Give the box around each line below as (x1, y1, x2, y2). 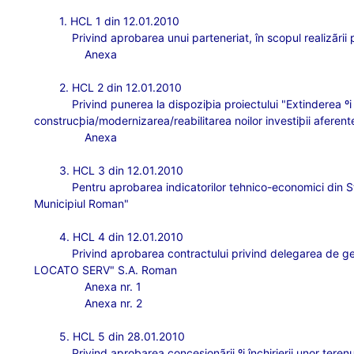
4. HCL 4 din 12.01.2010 (59, 230, 184, 243)
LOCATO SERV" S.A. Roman (34, 263, 178, 277)
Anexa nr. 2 (85, 296, 143, 310)
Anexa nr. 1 (85, 280, 142, 293)
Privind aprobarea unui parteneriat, (72, 31, 256, 44)
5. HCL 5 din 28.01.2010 (59, 330, 186, 343)
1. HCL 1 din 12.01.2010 (59, 14, 180, 28)
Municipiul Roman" (34, 197, 130, 210)
